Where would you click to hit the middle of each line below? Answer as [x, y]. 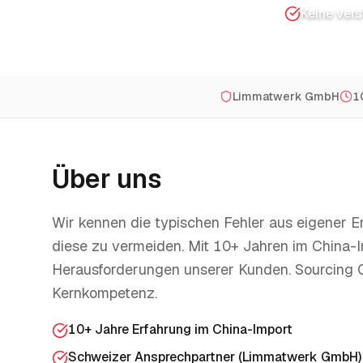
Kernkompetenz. [105, 293]
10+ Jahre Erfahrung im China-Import [180, 329]
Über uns [107, 179]
